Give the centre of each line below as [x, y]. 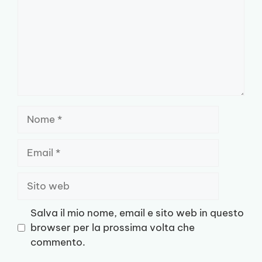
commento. [58, 242]
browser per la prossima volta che [112, 228]
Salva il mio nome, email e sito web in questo [137, 213]
